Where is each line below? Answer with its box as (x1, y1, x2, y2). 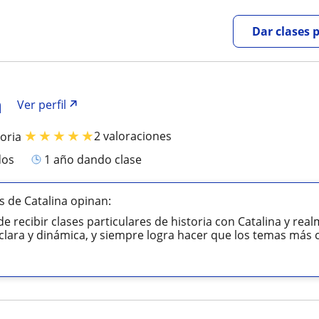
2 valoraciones (94, 127, 172, 144)
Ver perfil (17, 97, 67, 113)
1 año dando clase (51, 151, 142, 167)
